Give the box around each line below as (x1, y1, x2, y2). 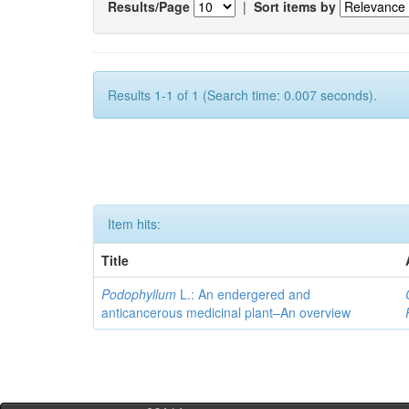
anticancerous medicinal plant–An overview (101, 303, 351, 321)
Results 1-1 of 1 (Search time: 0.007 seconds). (108, 86, 377, 104)
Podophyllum (101, 285, 181, 303)
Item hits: (108, 215, 161, 233)
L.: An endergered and (180, 285, 311, 303)
